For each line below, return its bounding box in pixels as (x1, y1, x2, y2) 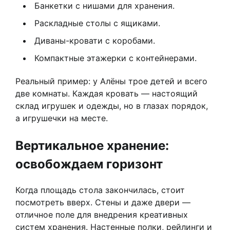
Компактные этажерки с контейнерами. (34, 53, 197, 64)
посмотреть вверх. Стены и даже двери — (15, 197, 190, 208)
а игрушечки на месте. (15, 113, 108, 124)
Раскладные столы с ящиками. (34, 18, 160, 29)
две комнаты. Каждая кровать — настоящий (15, 88, 198, 99)
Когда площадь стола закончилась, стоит (15, 185, 185, 196)
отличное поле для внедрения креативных (15, 209, 188, 220)
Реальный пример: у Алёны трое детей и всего (15, 76, 207, 87)
